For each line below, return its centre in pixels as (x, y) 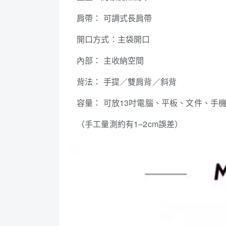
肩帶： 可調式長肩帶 (115, 18)
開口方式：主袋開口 (114, 39)
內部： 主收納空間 (110, 60)
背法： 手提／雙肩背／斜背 (127, 81)
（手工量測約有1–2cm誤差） (130, 124)
